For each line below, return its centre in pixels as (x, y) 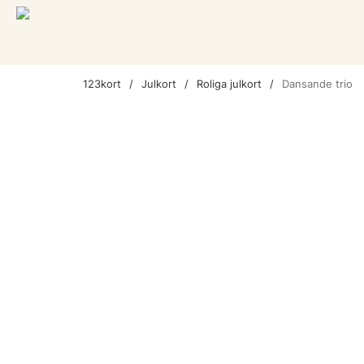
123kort (102, 84)
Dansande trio (317, 84)
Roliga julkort (229, 84)
